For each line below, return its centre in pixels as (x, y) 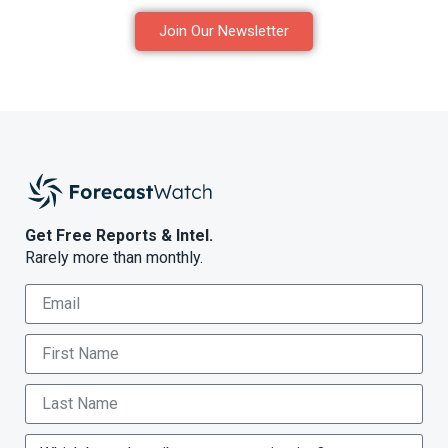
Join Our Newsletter (224, 31)
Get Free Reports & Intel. (119, 235)
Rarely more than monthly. (114, 257)
